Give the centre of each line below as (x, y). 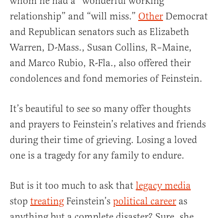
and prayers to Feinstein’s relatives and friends (108, 125)
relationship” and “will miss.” (74, 17)
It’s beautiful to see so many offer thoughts (100, 109)
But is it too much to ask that (73, 186)
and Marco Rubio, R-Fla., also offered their (100, 63)
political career (145, 201)
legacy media (163, 186)
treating (47, 201)
